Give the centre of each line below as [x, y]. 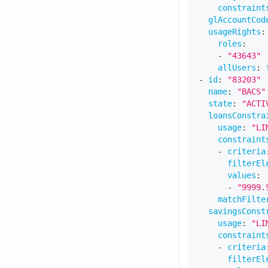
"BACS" [251, 91]
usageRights [234, 31]
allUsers [237, 67]
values [242, 175]
